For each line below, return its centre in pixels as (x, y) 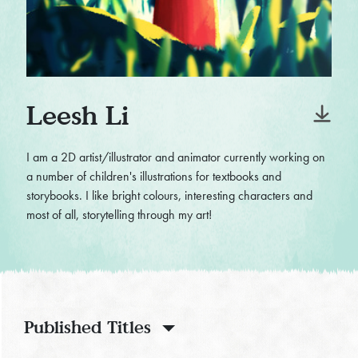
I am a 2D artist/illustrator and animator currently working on (175, 157)
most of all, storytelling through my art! (119, 215)
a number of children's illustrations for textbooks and (153, 177)
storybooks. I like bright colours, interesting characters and (169, 196)
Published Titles (88, 327)
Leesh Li (77, 115)
